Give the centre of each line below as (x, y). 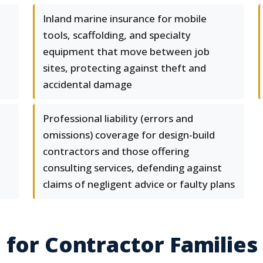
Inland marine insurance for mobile (125, 18)
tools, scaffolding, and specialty (117, 35)
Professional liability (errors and (118, 118)
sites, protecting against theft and (124, 68)
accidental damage (87, 84)
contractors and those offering (116, 151)
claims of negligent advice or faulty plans (139, 184)
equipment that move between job (126, 51)
